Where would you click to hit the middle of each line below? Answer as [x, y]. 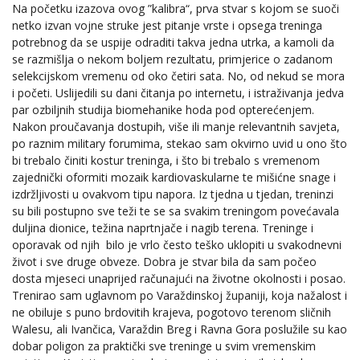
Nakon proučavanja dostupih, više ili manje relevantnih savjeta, [176, 127]
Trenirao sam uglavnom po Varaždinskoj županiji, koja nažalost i [180, 296]
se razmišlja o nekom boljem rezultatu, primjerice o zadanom [172, 59]
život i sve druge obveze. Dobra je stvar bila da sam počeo [164, 262]
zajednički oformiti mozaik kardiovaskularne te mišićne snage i [174, 178]
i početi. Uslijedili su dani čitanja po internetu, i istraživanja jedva [178, 93]
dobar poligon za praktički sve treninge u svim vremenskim [164, 346]
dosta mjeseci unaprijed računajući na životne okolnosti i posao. [179, 279]
